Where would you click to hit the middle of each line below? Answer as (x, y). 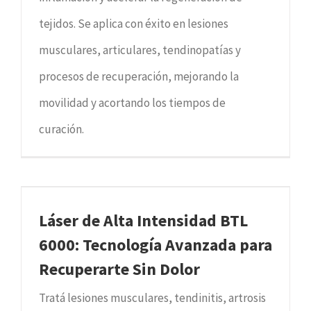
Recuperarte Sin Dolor (119, 269)
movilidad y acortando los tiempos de (132, 102)
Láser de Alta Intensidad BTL (143, 220)
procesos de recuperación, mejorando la (139, 76)
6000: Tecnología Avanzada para (155, 244)
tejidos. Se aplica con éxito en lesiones (134, 23)
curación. (61, 129)
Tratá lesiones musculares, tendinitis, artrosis (152, 297)
